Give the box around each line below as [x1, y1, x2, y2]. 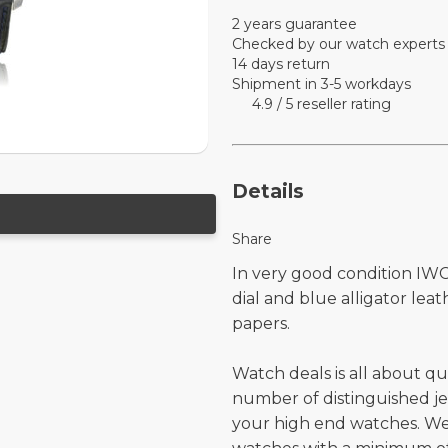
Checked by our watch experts [232, 35, 445, 53]
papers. [232, 314, 290, 333]
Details [232, 180, 304, 203]
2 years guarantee [232, 15, 357, 33]
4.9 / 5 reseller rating [252, 95, 391, 113]
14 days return [232, 55, 330, 73]
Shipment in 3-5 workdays [232, 75, 411, 93]
